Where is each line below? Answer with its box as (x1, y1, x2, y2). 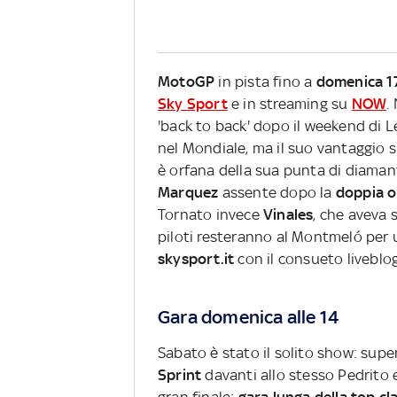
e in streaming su (227, 95, 352, 113)
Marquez (158, 183, 219, 202)
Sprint (158, 366, 202, 385)
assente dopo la (218, 183, 336, 202)
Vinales (263, 206, 314, 224)
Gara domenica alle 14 (158, 306, 340, 329)
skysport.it (158, 250, 238, 269)
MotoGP (158, 73, 215, 91)
